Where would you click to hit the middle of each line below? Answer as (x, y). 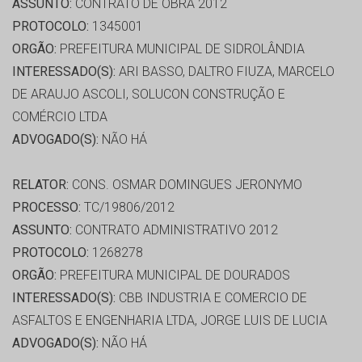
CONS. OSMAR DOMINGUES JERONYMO (185, 185)
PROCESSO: (46, 208)
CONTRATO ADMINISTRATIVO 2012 (175, 230)
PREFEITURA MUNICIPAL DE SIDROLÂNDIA (181, 49)
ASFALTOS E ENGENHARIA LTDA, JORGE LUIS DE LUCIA (170, 321)
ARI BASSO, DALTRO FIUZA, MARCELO (225, 72)
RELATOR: (40, 185)
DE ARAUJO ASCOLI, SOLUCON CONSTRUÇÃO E (149, 95)
